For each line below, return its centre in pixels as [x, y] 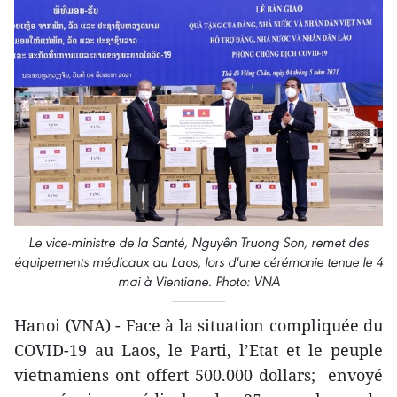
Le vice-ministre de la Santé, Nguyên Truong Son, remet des [198, 243]
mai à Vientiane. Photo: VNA [198, 282]
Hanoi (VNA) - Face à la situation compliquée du [198, 326]
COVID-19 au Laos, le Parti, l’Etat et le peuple [198, 350]
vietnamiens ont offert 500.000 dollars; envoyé [198, 375]
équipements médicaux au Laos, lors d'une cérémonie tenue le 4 [198, 262]
